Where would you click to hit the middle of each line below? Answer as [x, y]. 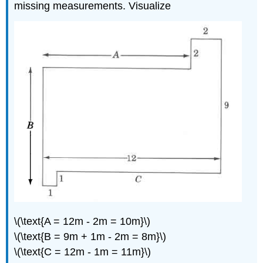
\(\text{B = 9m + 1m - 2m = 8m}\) [90, 236]
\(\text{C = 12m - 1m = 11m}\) [83, 252]
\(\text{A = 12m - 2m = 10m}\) [82, 221]
